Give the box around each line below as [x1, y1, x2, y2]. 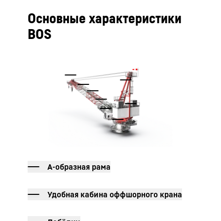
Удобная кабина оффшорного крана [47, 189, 182, 199]
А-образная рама [47, 162, 110, 172]
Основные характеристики [28, 10, 182, 26]
